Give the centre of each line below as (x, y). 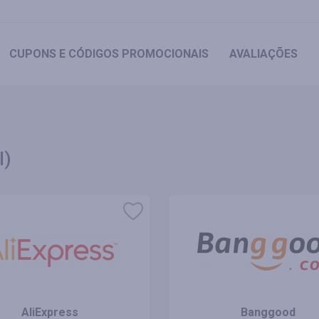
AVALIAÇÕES (263, 54)
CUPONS (32, 54)
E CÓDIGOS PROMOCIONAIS (132, 54)
